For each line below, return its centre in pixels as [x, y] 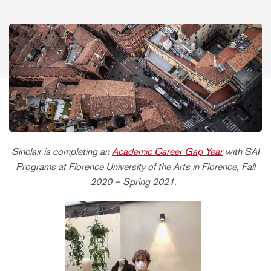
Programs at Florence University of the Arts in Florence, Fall [135, 166]
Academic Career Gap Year [167, 151]
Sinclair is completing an [62, 151]
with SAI [241, 151]
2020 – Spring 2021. [135, 181]
